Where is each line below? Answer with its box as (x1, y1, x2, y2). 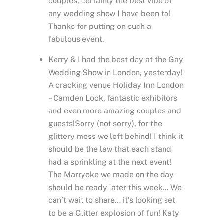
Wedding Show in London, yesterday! (48, 68, 183, 78)
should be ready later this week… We (48, 183, 182, 192)
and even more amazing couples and (48, 106, 181, 116)
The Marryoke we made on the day (48, 170, 174, 180)
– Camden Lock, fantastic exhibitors (48, 93, 177, 103)
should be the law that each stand (48, 144, 171, 154)
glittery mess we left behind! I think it (48, 132, 183, 141)
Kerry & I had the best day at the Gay (48, 55, 183, 65)
